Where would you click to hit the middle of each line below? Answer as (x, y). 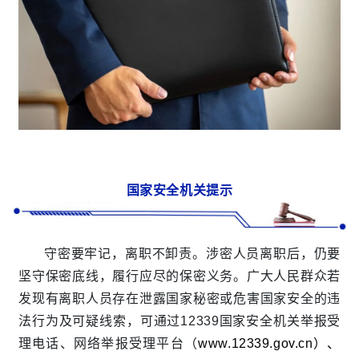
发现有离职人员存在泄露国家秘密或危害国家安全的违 (179, 298)
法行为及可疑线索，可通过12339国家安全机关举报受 (179, 321)
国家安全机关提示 (179, 190)
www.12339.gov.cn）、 (269, 343)
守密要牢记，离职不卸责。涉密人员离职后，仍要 (192, 253)
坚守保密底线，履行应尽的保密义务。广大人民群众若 (179, 276)
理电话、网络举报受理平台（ (109, 343)
